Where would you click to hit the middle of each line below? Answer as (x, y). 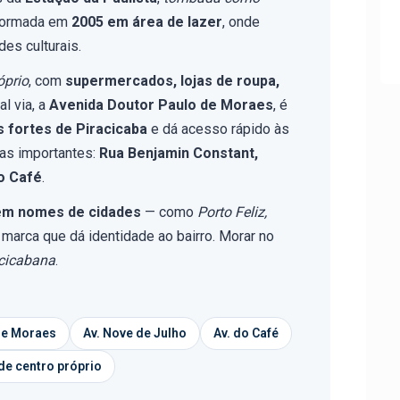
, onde (241, 22)
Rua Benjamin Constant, (179, 153)
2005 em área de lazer (147, 22)
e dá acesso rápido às (218, 129)
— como (169, 212)
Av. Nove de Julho (135, 333)
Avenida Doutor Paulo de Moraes (161, 105)
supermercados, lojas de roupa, (172, 81)
